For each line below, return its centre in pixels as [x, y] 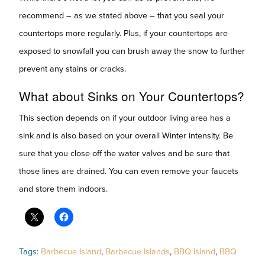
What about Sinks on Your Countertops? [132, 96]
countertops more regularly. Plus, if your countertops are [123, 33]
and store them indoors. [63, 189]
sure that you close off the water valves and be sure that [124, 153]
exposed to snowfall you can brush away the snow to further [132, 51]
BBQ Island [195, 252]
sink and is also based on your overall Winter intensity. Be [126, 135]
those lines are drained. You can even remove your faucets [129, 171]
